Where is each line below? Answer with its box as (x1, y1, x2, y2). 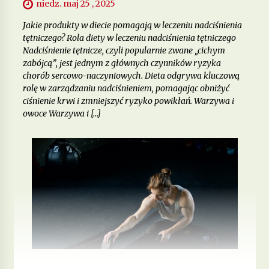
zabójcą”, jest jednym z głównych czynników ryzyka (22, 57, 221, 68)
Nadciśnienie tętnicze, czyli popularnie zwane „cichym (22, 44, 225, 56)
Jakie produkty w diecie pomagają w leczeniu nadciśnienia (22, 19, 242, 31)
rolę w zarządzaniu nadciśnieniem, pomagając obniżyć (22, 82, 229, 94)
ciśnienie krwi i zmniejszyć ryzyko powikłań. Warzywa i (22, 95, 234, 106)
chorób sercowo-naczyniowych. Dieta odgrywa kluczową (22, 70, 240, 81)
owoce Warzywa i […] (22, 107, 101, 119)
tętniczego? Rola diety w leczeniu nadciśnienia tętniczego (22, 32, 236, 43)
